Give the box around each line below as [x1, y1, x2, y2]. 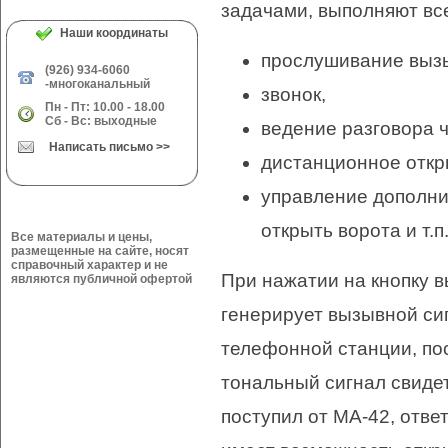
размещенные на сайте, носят [11, 244, 189, 258]
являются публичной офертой [11, 272, 192, 286]
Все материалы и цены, [11, 230, 152, 244]
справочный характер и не [11, 258, 168, 272]
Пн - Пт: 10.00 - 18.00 [45, 100, 165, 114]
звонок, [261, 84, 326, 105]
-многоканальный [45, 77, 150, 91]
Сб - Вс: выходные [45, 114, 157, 128]
